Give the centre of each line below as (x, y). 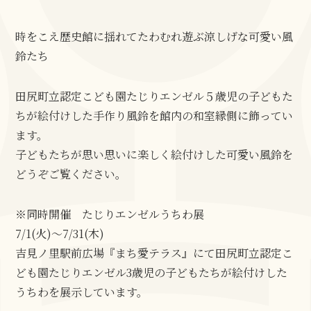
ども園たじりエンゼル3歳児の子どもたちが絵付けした (152, 272)
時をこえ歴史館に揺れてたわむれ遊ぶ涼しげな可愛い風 (154, 36)
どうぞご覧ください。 (71, 174)
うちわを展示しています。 (82, 292)
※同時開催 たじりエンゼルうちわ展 (110, 214)
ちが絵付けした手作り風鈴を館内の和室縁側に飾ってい (154, 116)
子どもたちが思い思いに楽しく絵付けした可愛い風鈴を (154, 154)
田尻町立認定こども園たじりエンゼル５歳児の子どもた (154, 96)
